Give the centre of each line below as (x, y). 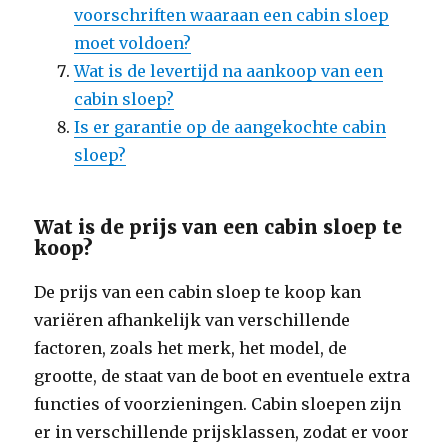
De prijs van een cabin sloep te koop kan (198, 292)
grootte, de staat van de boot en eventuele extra (222, 376)
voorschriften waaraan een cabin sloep (232, 15)
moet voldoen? (133, 43)
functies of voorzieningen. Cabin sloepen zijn (218, 404)
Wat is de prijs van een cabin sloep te (218, 227)
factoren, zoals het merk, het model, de (191, 348)
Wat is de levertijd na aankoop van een (229, 71)
